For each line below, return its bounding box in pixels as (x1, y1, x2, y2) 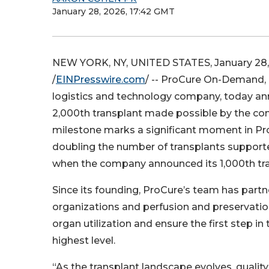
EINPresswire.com (56, 74, 145, 85)
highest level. (52, 235, 115, 246)
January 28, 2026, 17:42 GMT (52, 6, 175, 17)
